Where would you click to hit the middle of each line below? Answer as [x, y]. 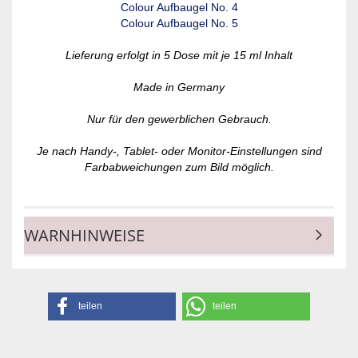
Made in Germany [179, 87]
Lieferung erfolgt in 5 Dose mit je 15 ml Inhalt [179, 55]
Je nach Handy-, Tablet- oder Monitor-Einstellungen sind [179, 151]
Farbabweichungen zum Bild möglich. [179, 167]
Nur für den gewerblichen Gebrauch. [179, 119]
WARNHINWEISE [84, 235]
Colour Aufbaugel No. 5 [179, 23]
